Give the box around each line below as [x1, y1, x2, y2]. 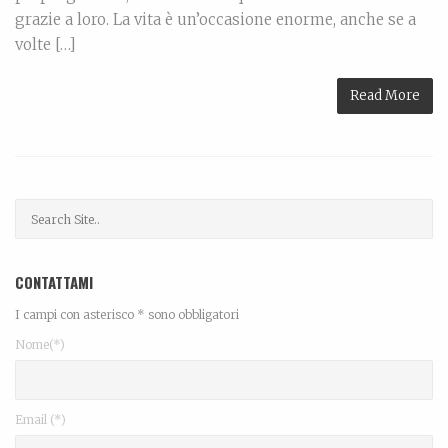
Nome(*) [15, 337, 65, 353]
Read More [350, 87, 420, 105]
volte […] [15, 35, 76, 55]
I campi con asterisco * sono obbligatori [15, 307, 239, 323]
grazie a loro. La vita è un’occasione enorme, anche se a [15, 10, 416, 30]
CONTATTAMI [15, 271, 93, 294]
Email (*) [15, 412, 66, 428]
